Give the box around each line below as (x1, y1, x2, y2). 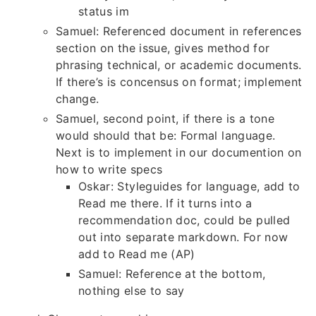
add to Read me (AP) (78, 247, 195, 262)
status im (78, 4, 130, 19)
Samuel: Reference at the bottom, (78, 267, 266, 281)
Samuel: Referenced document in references (56, 24, 302, 39)
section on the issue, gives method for (56, 41, 270, 56)
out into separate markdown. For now (78, 230, 288, 245)
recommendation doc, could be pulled (78, 213, 291, 228)
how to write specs (56, 162, 163, 177)
